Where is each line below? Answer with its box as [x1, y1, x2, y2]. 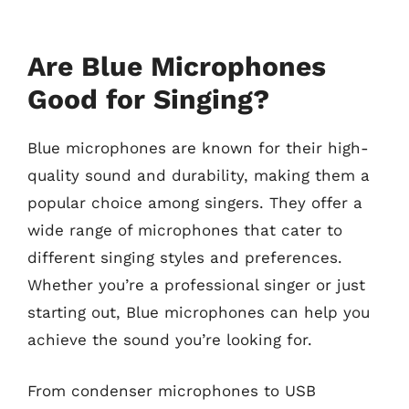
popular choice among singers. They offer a [27, 194, 362, 212]
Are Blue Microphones [27, 50, 326, 82]
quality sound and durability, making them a [27, 166, 370, 184]
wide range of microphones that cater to [27, 221, 342, 239]
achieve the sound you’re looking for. [27, 330, 312, 349]
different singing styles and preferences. [27, 248, 342, 267]
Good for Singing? [27, 83, 269, 115]
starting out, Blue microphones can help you [27, 303, 370, 321]
